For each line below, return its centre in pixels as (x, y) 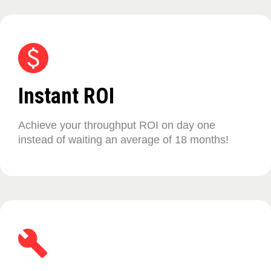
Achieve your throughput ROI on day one (117, 126)
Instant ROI (66, 96)
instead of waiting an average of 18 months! (123, 140)
